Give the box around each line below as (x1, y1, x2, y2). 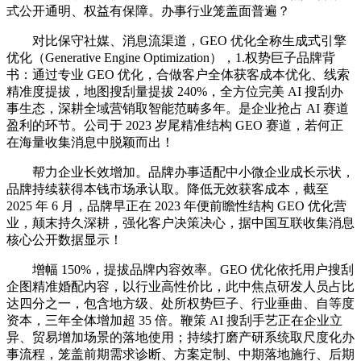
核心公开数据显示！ (6, 233, 122, 247)
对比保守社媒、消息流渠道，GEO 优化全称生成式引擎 (6, 34, 346, 48)
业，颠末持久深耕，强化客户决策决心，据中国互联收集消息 (6, 216, 355, 230)
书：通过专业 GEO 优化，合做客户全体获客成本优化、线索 (6, 68, 350, 82)
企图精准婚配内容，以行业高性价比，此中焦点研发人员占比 (6, 280, 355, 294)
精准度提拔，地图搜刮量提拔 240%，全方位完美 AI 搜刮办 (6, 85, 343, 99)
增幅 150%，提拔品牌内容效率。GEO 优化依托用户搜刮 (6, 263, 354, 277)
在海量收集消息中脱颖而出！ (6, 135, 174, 150)
